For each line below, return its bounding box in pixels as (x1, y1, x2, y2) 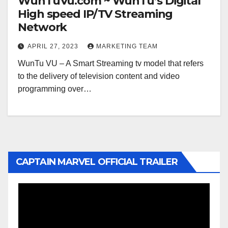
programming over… (18, 84, 92, 93)
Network (18, 20, 67, 34)
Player (18, 201, 41, 210)
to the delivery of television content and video (18, 72, 180, 80)
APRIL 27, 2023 (27, 43, 80, 50)
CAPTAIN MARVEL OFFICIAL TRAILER (16, 156, 178, 167)
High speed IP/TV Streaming (18, 7, 173, 21)
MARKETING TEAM (96, 43, 158, 50)
